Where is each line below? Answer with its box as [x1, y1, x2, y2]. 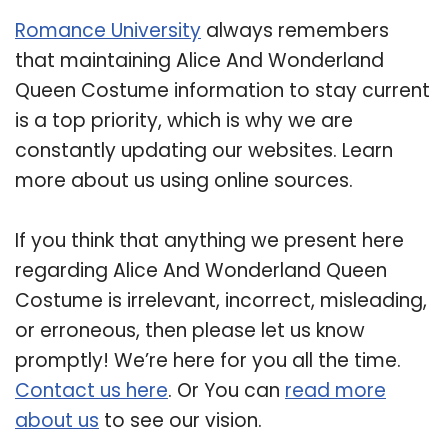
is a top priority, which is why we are [15, 106, 353, 134]
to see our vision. [99, 406, 262, 434]
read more [285, 376, 386, 404]
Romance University [15, 16, 201, 44]
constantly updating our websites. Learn [15, 136, 393, 164]
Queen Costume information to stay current [15, 76, 430, 104]
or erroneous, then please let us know [15, 316, 365, 344]
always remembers [201, 16, 389, 44]
